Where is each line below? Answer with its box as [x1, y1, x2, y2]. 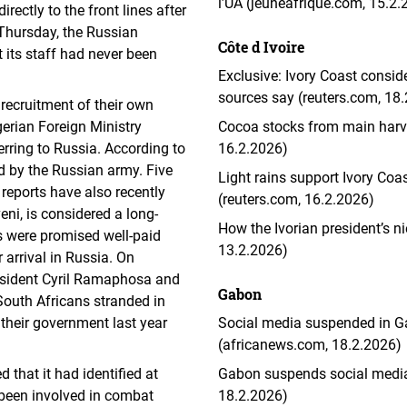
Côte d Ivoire [218, 37, 304, 56]
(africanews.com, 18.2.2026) [218, 336, 402, 353]
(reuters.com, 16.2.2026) [218, 191, 374, 208]
